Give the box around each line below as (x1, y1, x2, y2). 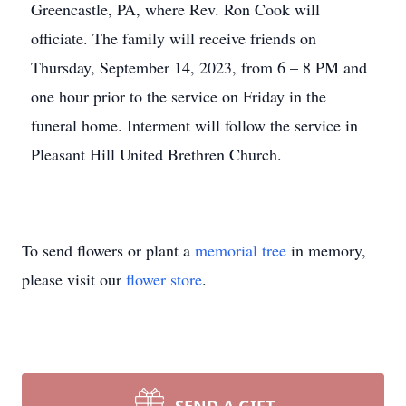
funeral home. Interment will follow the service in (31, 114, 358, 136)
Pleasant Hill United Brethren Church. (31, 143, 282, 165)
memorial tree (195, 239, 286, 261)
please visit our (22, 268, 126, 290)
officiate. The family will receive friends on (31, 27, 316, 49)
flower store (126, 268, 202, 290)
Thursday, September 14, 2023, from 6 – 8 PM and (31, 56, 367, 78)
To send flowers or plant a (22, 239, 195, 261)
